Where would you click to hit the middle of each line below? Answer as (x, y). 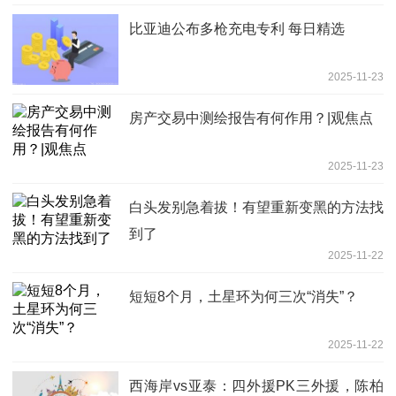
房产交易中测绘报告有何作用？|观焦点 (251, 118)
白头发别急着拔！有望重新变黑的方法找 (256, 207)
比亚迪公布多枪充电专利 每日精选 (237, 28)
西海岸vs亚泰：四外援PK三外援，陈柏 (256, 385)
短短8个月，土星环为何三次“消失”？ (244, 296)
